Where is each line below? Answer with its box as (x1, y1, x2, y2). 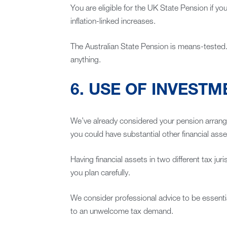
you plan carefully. (70, 169, 130, 178)
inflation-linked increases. (70, 18, 156, 26)
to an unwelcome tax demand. (70, 208, 173, 216)
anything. (70, 56, 101, 65)
